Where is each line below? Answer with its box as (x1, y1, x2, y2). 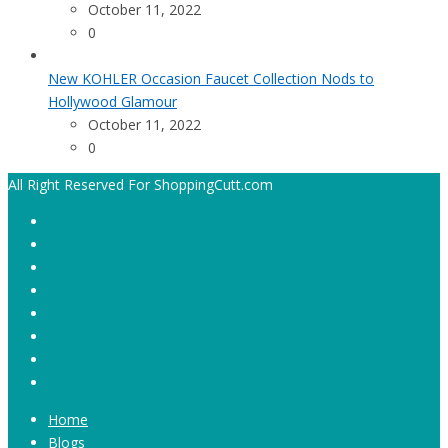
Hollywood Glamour (48, 92, 177, 112)
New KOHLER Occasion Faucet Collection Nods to (48, 69, 374, 89)
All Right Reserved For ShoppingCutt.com (8, 175, 273, 195)
